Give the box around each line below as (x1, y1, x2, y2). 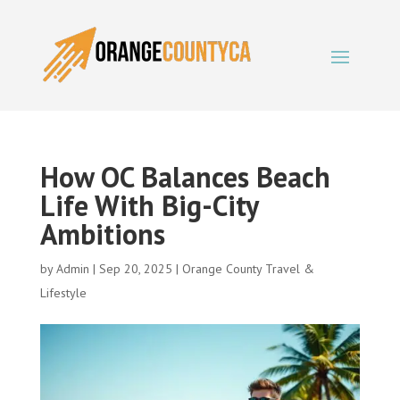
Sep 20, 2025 (98, 261, 172, 277)
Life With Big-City (39, 187, 258, 224)
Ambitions (39, 215, 165, 253)
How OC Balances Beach (39, 158, 330, 196)
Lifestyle (39, 285, 87, 301)
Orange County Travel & (181, 261, 314, 277)
